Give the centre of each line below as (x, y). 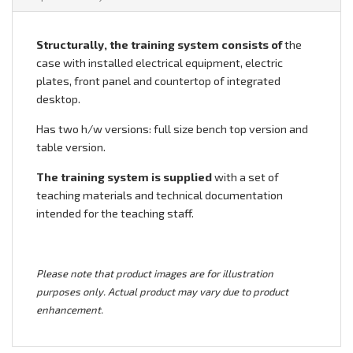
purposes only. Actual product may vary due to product (162, 291)
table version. (71, 147)
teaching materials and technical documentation (160, 195)
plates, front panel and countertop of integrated (158, 80)
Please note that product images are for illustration (155, 273)
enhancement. (70, 309)
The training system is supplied (124, 176)
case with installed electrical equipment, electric (160, 62)
